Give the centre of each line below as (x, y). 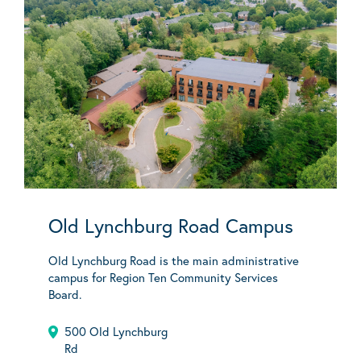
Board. (65, 294)
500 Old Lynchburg (116, 331)
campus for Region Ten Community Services (163, 277)
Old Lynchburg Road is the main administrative (174, 260)
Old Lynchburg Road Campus (171, 225)
